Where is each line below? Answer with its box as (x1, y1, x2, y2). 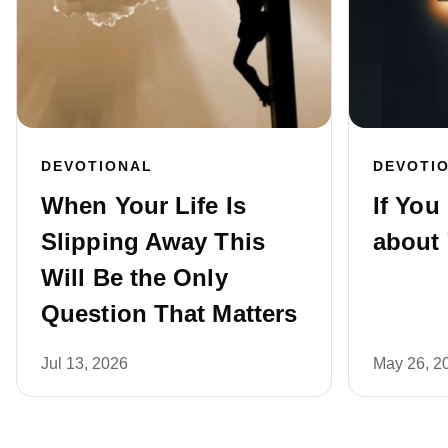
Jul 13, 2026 (41, 355, 128, 373)
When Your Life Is (41, 192, 246, 220)
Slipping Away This (41, 228, 265, 256)
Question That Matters (41, 300, 298, 328)
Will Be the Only (41, 264, 228, 292)
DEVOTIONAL (41, 158, 153, 175)
